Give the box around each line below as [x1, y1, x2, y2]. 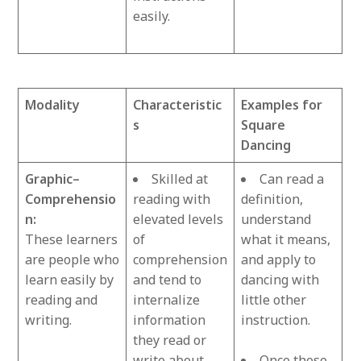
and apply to [241, 250, 317, 268]
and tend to [133, 270, 202, 288]
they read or [133, 330, 207, 349]
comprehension [133, 250, 228, 268]
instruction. [241, 310, 311, 329]
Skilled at [151, 169, 209, 188]
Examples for [241, 95, 323, 114]
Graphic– [25, 169, 81, 188]
